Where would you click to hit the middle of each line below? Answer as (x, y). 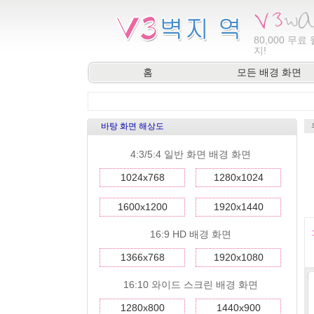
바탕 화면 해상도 (132, 126)
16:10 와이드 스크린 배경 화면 (191, 285)
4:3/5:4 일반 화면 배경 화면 (191, 154)
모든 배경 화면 (269, 72)
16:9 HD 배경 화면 (191, 234)
